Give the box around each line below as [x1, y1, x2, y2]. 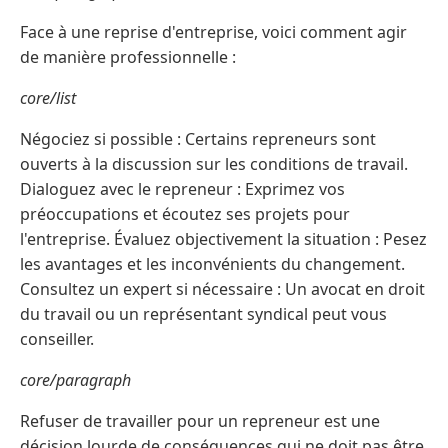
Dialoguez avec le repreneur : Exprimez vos [20, 178, 345, 201]
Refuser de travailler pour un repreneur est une [20, 410, 380, 433]
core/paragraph [20, 369, 131, 392]
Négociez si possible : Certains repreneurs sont [20, 128, 376, 151]
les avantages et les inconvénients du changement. [20, 253, 405, 276]
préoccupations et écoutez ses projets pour [20, 203, 350, 226]
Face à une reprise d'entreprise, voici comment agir [20, 21, 407, 44]
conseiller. [20, 328, 94, 351]
